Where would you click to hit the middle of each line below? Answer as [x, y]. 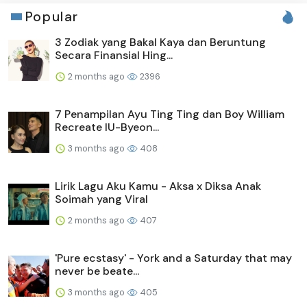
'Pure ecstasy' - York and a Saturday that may [173, 258]
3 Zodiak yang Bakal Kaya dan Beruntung [160, 42]
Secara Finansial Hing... [114, 55]
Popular [52, 16]
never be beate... [97, 271]
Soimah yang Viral [101, 199]
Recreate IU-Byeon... [107, 127]
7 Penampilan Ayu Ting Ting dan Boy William [170, 114]
